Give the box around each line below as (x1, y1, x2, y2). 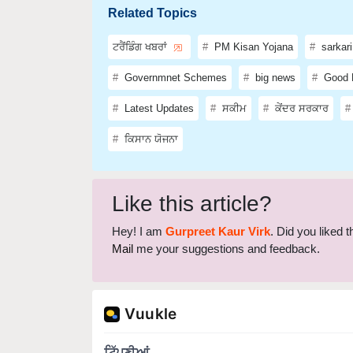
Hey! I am (112, 199, 165, 214)
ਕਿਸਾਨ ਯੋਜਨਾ (121, 108, 178, 121)
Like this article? (112, 166, 272, 191)
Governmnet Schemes (121, 46, 227, 59)
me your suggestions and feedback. (133, 217, 320, 231)
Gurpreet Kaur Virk (165, 199, 270, 214)
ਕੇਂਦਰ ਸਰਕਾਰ (272, 77, 329, 90)
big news (252, 46, 295, 59)
